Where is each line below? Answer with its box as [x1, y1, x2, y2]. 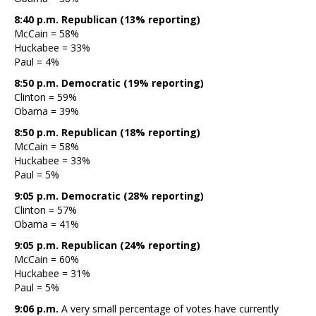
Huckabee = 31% [14, 266, 90, 280]
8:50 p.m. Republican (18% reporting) [14, 125, 200, 139]
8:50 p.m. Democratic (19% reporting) [14, 75, 204, 90]
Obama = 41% [14, 217, 79, 231]
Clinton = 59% [14, 90, 77, 104]
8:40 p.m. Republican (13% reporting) [14, 12, 200, 26]
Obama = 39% [14, 104, 79, 118]
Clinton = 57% [14, 202, 77, 217]
